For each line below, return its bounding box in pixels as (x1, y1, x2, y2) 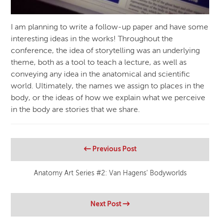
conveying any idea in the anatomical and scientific (11, 70, 191, 79)
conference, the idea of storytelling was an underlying (11, 47, 200, 55)
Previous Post (90, 145, 137, 153)
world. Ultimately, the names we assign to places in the (11, 82, 205, 90)
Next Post (90, 201, 123, 208)
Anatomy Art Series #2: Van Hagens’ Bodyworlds (33, 170, 187, 177)
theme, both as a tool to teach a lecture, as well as (11, 58, 187, 67)
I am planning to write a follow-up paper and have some (11, 23, 209, 31)
